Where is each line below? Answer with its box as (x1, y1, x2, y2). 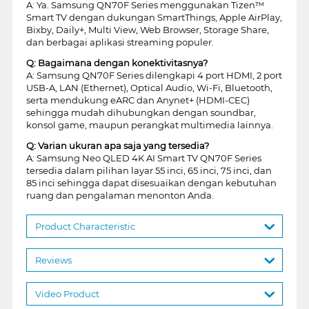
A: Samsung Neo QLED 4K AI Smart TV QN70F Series (26, 152, 261, 163)
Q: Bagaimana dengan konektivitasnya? (26, 57, 208, 68)
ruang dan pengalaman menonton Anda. (26, 189, 214, 201)
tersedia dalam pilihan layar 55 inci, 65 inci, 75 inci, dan (26, 164, 272, 176)
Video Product (34, 288, 99, 299)
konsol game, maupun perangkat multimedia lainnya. (26, 119, 273, 130)
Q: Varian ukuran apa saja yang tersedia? (26, 139, 209, 151)
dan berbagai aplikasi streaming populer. (26, 36, 214, 48)
